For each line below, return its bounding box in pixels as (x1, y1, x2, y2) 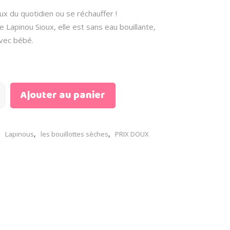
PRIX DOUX (115, 129, 149, 139)
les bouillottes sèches (41, 129, 108, 139)
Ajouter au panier (21, 87, 105, 103)
